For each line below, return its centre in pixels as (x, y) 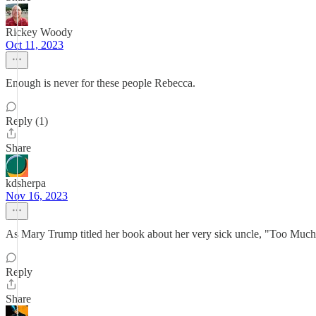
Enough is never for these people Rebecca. (101, 83)
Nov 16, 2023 (37, 196)
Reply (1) (27, 121)
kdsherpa (26, 183)
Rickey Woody (39, 32)
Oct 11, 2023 (35, 45)
